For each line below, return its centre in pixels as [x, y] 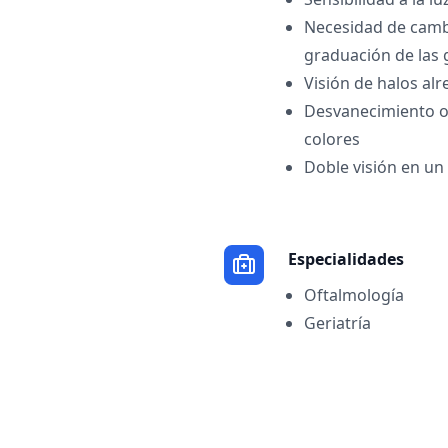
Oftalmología [354, 295]
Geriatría [337, 323]
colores [332, 139]
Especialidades [346, 259]
